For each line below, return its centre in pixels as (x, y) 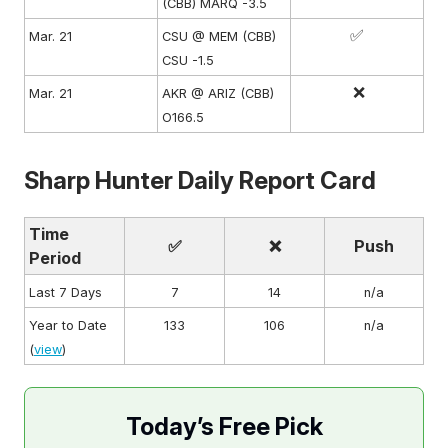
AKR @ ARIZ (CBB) (218, 93)
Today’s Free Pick (224, 426)
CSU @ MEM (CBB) (219, 36)
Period (55, 257)
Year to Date (68, 325)
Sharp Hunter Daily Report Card (200, 180)
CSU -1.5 (188, 60)
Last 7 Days (65, 292)
